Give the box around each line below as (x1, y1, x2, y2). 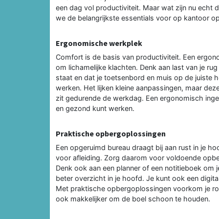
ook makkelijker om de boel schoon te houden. (56, 194, 210, 203)
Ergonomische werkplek (56, 38, 142, 48)
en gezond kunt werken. (56, 104, 134, 112)
